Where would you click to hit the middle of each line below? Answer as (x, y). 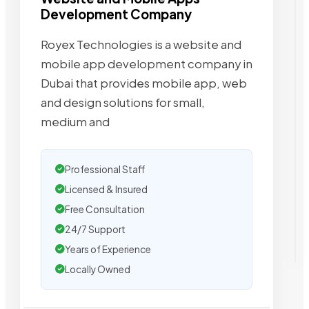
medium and (75, 121)
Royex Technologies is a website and (141, 44)
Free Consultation (105, 209)
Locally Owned (98, 269)
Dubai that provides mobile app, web (144, 83)
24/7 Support (95, 229)
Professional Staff (105, 169)
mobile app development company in (147, 63)
